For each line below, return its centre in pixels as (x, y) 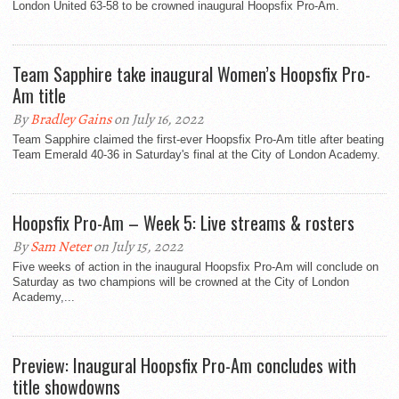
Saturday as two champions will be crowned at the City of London (181, 282)
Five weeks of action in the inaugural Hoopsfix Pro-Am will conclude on (195, 267)
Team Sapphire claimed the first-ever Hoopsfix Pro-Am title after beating (198, 140)
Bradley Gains (71, 120)
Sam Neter (61, 247)
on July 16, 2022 (158, 120)
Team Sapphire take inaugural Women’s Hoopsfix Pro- (191, 74)
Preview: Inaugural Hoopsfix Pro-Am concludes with (184, 366)
